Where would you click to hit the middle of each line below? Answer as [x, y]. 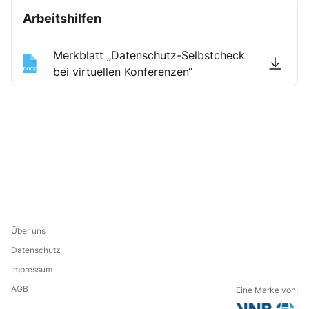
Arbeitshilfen [62, 18]
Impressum [32, 269]
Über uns [28, 231]
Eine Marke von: [267, 290]
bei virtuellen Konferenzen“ [123, 72]
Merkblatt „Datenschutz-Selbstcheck [149, 55]
